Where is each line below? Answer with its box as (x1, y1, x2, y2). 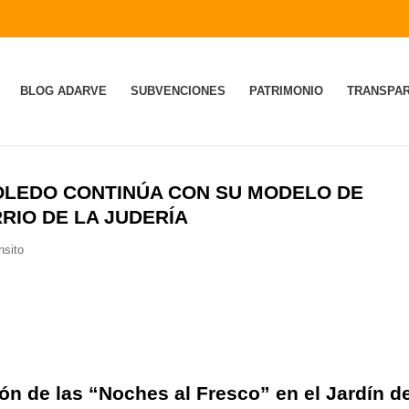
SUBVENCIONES (130, 84, 225, 98)
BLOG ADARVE (19, 84, 107, 98)
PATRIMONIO (248, 84, 323, 98)
